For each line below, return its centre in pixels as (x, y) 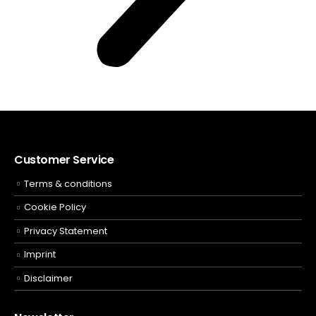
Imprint (40, 255)
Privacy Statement (66, 231)
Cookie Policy (55, 207)
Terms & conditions (68, 184)
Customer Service (64, 160)
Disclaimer (48, 278)
